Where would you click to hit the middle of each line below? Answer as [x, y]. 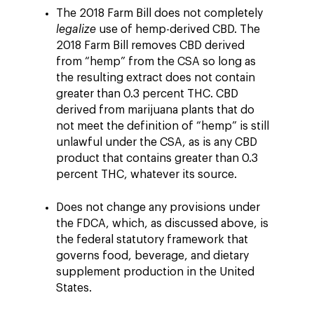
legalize [76, 29]
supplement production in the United [155, 272]
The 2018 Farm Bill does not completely [159, 13]
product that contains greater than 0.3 [157, 158]
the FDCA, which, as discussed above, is [162, 224]
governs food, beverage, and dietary [152, 256]
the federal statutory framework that [152, 240]
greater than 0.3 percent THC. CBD [147, 94]
